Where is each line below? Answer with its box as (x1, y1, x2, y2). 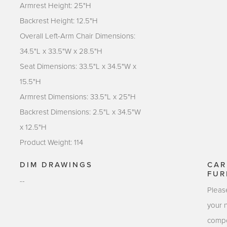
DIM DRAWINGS (20, 160, 93, 169)
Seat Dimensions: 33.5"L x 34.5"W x (20, 61, 136, 71)
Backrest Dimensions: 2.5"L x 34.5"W (20, 107, 141, 117)
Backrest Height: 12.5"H (20, 16, 98, 25)
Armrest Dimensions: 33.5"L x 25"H (20, 92, 136, 101)
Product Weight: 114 (20, 137, 83, 147)
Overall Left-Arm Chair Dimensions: (20, 31, 135, 41)
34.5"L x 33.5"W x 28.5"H (20, 46, 102, 56)
